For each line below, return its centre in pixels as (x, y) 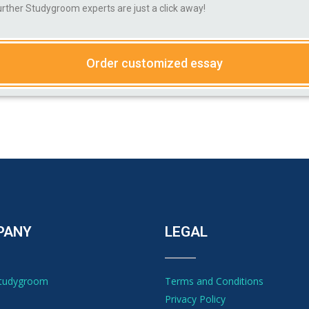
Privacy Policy (195, 299)
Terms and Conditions (214, 281)
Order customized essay (154, 63)
